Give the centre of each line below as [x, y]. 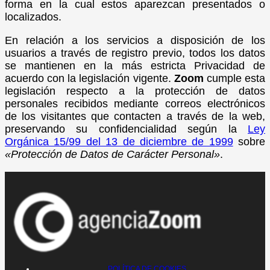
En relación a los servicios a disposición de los [135, 40]
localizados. [33, 17]
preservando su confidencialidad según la [126, 129]
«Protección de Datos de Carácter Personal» [112, 154]
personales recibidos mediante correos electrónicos [135, 103]
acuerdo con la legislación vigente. [89, 78]
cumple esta [234, 78]
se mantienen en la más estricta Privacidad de [135, 65]
